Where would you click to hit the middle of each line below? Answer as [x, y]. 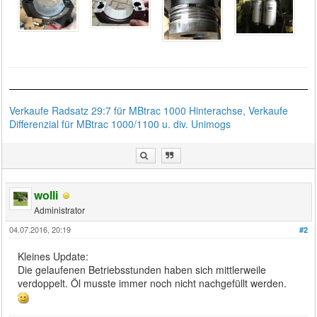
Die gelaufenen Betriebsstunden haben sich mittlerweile [142, 269]
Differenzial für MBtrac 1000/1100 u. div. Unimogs [120, 123]
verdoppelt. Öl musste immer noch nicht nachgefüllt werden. [152, 283]
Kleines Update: [53, 256]
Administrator [60, 209]
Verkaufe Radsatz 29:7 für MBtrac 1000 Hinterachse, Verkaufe [149, 110]
